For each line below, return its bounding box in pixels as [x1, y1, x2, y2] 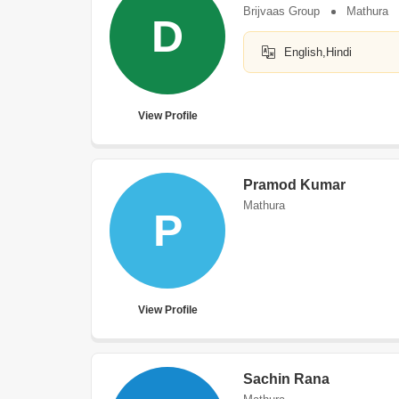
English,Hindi [284, 45, 352, 59]
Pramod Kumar [243, 177, 346, 192]
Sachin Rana [243, 371, 330, 387]
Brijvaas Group [243, 4, 320, 18]
